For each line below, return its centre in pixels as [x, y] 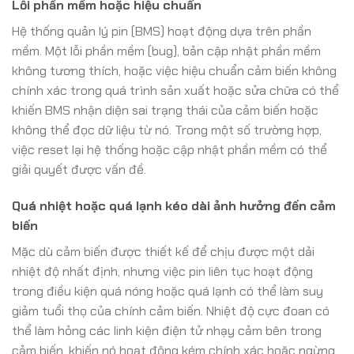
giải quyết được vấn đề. [79, 169]
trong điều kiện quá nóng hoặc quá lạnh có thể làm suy [168, 291]
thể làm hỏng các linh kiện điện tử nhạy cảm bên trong [167, 330]
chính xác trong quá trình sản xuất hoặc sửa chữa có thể [175, 90]
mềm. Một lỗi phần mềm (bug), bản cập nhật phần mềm [166, 51]
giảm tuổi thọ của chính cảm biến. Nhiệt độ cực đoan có [171, 311]
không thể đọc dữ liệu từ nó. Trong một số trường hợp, [167, 130]
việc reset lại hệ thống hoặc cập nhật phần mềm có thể [169, 149]
